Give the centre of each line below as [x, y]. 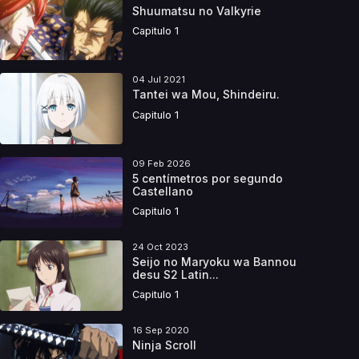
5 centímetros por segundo [207, 178]
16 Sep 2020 [160, 331]
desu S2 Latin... [175, 275]
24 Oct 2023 [160, 246]
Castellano [162, 191]
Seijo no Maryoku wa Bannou [214, 262]
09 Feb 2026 [161, 163]
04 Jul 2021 [158, 80]
